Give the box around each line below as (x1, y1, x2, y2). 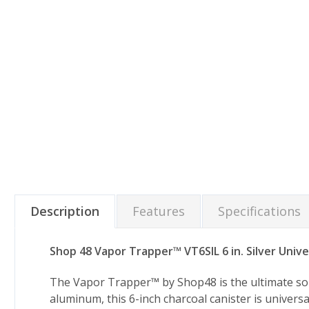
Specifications (218, 202, 301, 219)
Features (132, 202, 185, 219)
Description (30, 202, 99, 219)
